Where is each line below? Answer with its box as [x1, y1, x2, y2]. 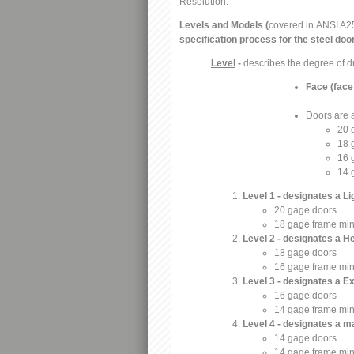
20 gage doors [274, 205, 337, 216]
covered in [269, 20, 316, 31]
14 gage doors [274, 333, 339, 344]
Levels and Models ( [179, 20, 269, 31]
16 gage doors [274, 290, 337, 301]
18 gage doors [274, 247, 337, 258]
